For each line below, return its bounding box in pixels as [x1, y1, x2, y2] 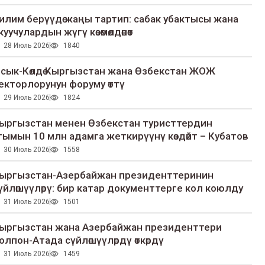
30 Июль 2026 [3, 146, 50, 154]
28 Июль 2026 [3, 41, 50, 50]
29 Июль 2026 [3, 93, 50, 102]
